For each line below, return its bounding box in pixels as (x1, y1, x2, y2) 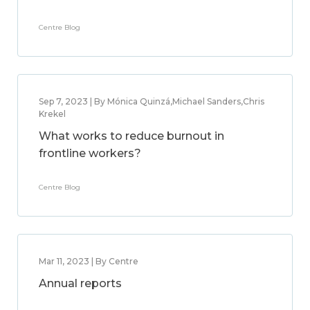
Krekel (39, 109, 66, 119)
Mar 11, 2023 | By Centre (39, 256, 138, 266)
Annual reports (39, 277, 122, 290)
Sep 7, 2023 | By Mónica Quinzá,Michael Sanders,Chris (39, 96, 264, 107)
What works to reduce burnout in (39, 129, 224, 143)
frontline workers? (39, 147, 141, 160)
